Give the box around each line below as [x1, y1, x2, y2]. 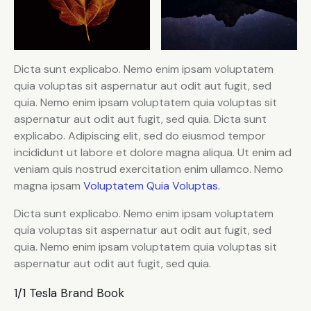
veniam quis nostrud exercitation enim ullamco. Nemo [14, 162, 283, 177]
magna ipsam [14, 178, 83, 194]
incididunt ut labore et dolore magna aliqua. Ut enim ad [14, 145, 292, 160]
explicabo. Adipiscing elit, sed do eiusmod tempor [14, 128, 266, 144]
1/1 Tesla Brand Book [14, 285, 124, 301]
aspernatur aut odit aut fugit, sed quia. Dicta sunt [14, 112, 267, 127]
